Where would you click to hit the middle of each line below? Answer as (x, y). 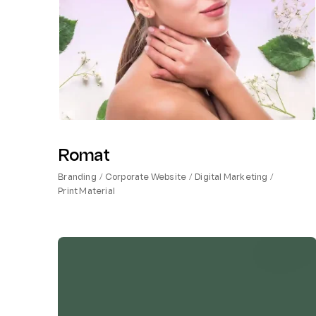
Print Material (87, 192)
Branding (77, 178)
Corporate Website (146, 178)
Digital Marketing (231, 178)
